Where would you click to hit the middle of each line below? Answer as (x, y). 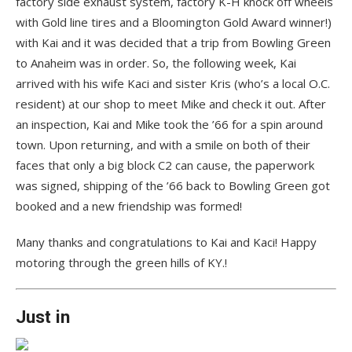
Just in (43, 317)
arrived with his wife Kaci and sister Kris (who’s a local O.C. (173, 84)
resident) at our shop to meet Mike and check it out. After (171, 104)
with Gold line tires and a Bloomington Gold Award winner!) (174, 22)
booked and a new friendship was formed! (129, 206)
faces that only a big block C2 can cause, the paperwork (165, 165)
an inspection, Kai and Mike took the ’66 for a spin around (169, 125)
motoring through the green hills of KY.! (121, 263)
